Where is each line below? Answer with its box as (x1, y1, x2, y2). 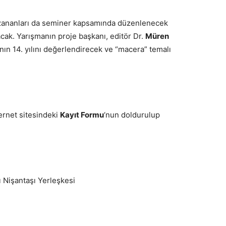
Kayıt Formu (60, 110, 104, 120)
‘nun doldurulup (104, 110, 160, 120)
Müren (145, 31, 169, 41)
